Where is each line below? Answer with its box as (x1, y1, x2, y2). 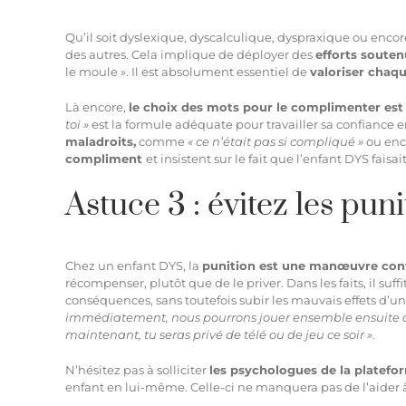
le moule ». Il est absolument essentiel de (65, 64, 310, 80)
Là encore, (65, 100, 129, 115)
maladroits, (65, 134, 136, 150)
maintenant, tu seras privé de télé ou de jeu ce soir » (65, 327, 372, 343)
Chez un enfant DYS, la (65, 258, 202, 274)
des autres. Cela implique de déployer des (65, 47, 315, 63)
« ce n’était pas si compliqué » (188, 134, 363, 150)
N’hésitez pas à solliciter (65, 362, 209, 378)
